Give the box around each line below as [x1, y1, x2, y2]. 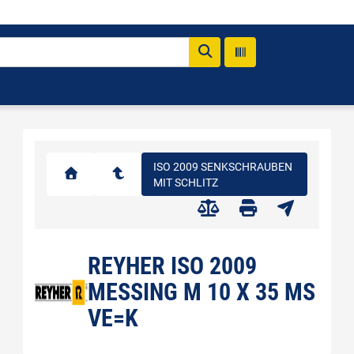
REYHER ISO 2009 [88, 252, 258, 280]
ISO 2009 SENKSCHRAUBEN [153, 160, 292, 173]
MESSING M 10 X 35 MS [88, 278, 316, 306]
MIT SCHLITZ [153, 175, 218, 189]
